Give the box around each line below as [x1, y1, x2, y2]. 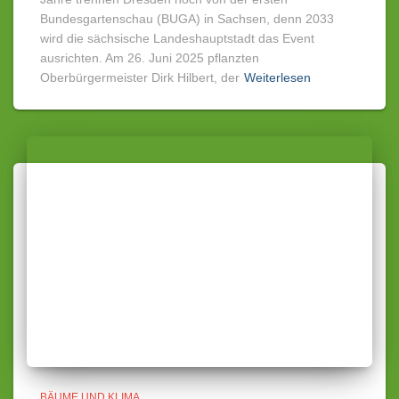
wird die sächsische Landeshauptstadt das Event [40, 31, 314, 46]
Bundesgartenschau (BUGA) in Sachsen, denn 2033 [40, 12, 334, 27]
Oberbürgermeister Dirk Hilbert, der [40, 70, 240, 85]
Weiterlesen [244, 70, 311, 85]
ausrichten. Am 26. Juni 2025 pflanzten [40, 51, 259, 66]
